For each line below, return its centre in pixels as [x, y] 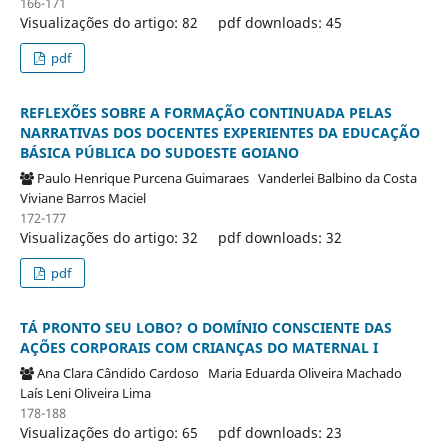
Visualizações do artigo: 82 [108, 23]
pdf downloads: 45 [279, 23]
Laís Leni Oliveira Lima [88, 393]
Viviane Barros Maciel [85, 198]
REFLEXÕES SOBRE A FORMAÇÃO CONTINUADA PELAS [205, 113]
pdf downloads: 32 [279, 238]
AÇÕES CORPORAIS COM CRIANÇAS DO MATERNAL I [198, 348]
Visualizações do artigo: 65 [108, 433]
